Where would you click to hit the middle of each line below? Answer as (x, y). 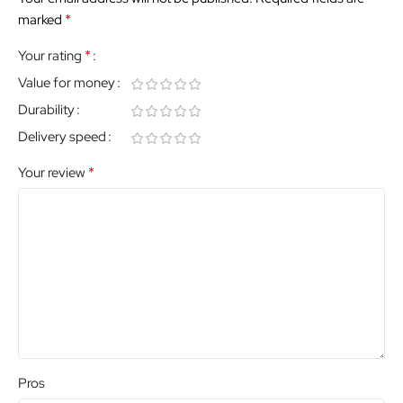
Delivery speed (62, 136)
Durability (46, 109)
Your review (53, 172)
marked (41, 19)
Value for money (67, 82)
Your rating (51, 55)
